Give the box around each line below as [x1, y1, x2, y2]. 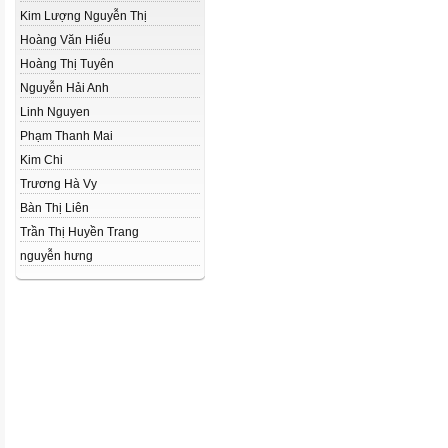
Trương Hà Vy [20, 177, 97, 191]
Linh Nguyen [20, 105, 90, 119]
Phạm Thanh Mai [20, 129, 113, 143]
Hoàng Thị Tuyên [20, 57, 114, 71]
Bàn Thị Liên [20, 201, 89, 215]
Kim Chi [20, 153, 63, 167]
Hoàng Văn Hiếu [20, 33, 111, 47]
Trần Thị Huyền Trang [20, 225, 139, 239]
